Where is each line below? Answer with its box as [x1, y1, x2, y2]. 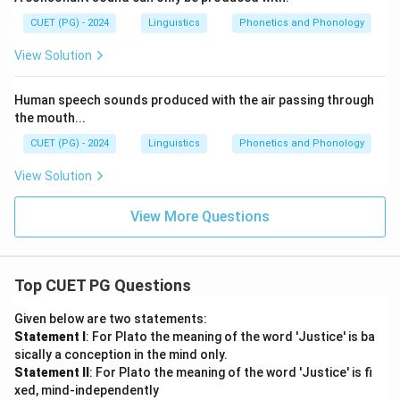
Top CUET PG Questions [14, 276, 191, 295]
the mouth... [14, 111, 86, 125]
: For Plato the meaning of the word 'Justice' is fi [89, 365, 372, 379]
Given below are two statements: [14, 312, 210, 326]
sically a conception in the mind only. [14, 347, 230, 362]
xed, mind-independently [14, 383, 159, 397]
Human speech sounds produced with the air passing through [14, 93, 374, 107]
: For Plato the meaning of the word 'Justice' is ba [86, 329, 375, 344]
